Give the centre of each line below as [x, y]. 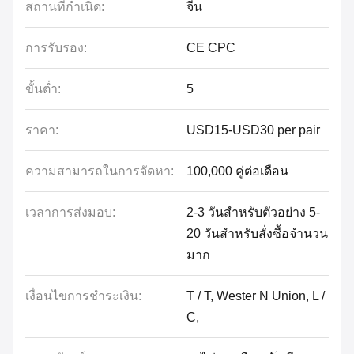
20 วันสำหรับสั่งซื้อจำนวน [257, 233]
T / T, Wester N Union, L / [256, 296]
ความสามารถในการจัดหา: [100, 171]
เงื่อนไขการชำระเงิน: [83, 296]
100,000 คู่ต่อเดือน [237, 171]
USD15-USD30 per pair [253, 130]
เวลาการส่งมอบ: [70, 212]
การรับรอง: [56, 48]
